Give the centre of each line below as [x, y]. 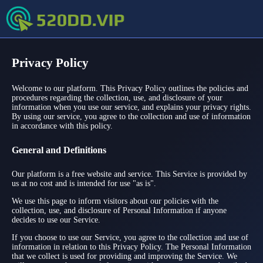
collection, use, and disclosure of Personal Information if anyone [119, 210]
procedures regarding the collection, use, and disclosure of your [117, 98]
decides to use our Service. [56, 220]
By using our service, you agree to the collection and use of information [131, 117]
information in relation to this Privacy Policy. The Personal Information [131, 247]
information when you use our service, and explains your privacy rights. [131, 107]
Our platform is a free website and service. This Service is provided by [129, 174]
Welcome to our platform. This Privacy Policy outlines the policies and [130, 88]
